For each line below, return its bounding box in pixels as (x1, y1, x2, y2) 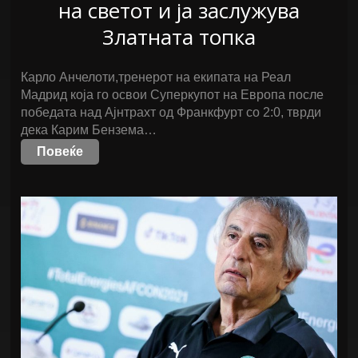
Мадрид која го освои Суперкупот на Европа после (21, 88, 324, 101)
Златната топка (101, 22, 256, 51)
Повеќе (37, 145, 84, 158)
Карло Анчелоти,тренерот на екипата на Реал (21, 70, 292, 84)
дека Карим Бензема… (21, 123, 157, 137)
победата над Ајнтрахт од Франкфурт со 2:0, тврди (21, 105, 322, 119)
